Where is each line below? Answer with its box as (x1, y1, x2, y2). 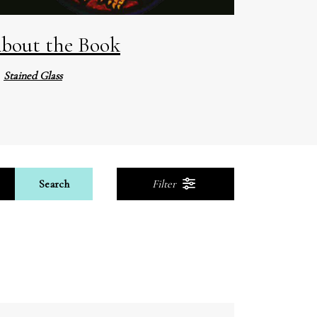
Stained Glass (4, 68, 62, 83)
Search (38, 176, 69, 191)
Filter (151, 176, 179, 191)
